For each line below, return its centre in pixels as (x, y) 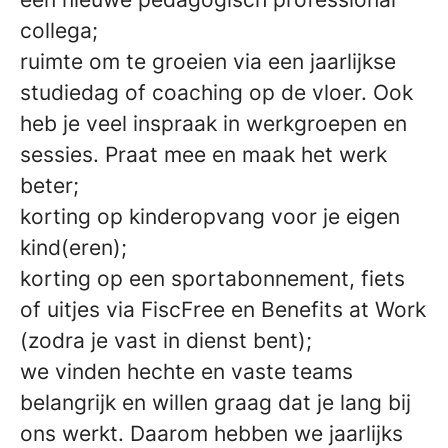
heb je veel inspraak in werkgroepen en (213, 123)
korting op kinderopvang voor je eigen (210, 216)
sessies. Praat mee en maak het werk (203, 154)
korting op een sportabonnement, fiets (212, 278)
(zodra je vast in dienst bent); (166, 340)
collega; (59, 30)
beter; (49, 185)
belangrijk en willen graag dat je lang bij (215, 402)
